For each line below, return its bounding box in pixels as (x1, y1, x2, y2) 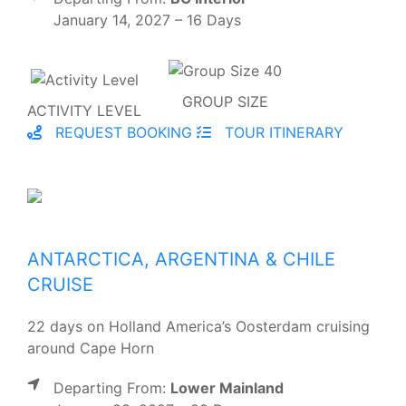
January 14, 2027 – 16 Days (53, 11, 241, 30)
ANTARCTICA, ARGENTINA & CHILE (27, 247, 335, 270)
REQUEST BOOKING (51, 122, 192, 141)
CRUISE (27, 273, 93, 295)
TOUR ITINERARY (220, 122, 343, 141)
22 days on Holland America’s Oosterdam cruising (27, 316, 370, 335)
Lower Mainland (170, 378, 284, 397)
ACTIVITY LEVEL (27, 101, 141, 120)
